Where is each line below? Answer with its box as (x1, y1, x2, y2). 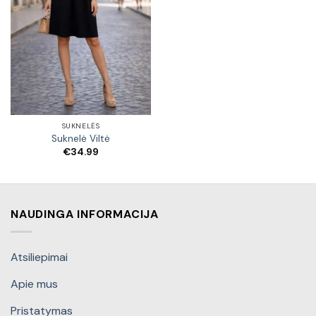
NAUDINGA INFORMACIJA (11, 207, 159, 222)
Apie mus (11, 276, 58, 291)
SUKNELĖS (61, 121, 100, 131)
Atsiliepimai (11, 249, 68, 265)
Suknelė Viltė (51, 133, 110, 145)
